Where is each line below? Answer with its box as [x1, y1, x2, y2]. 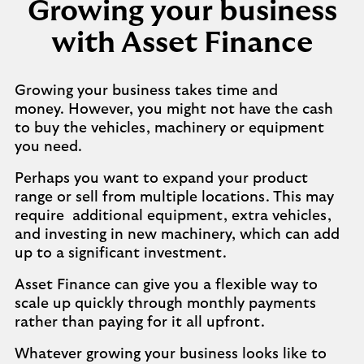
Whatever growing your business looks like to [15, 347, 327, 362]
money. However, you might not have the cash [15, 102, 333, 117]
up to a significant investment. [15, 246, 227, 261]
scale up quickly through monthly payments [15, 297, 316, 311]
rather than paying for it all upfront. [15, 315, 265, 330]
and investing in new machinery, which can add [15, 227, 340, 242]
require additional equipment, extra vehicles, [15, 209, 331, 223]
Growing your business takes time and [15, 84, 278, 98]
